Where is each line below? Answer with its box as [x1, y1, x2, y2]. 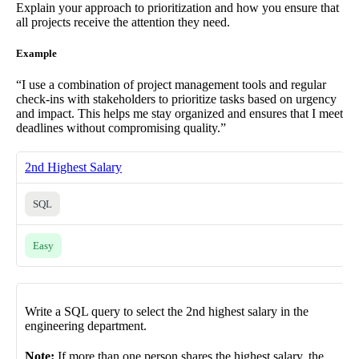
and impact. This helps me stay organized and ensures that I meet [16, 107, 343, 121]
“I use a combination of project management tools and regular [16, 78, 326, 92]
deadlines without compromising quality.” [16, 121, 226, 135]
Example [16, 46, 57, 59]
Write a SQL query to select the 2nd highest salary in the [25, 305, 309, 319]
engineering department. [25, 319, 147, 333]
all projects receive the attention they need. [16, 14, 230, 29]
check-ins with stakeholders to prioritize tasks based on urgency [16, 92, 337, 107]
